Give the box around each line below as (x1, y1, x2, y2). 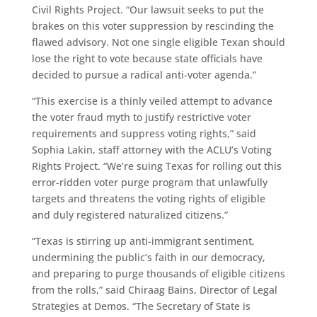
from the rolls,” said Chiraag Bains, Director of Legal (31, 283, 277, 296)
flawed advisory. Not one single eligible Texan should (31, 35, 285, 49)
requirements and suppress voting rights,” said (31, 127, 256, 140)
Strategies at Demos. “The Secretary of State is (31, 299, 250, 313)
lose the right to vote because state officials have (31, 52, 263, 65)
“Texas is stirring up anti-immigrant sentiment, (31, 234, 255, 248)
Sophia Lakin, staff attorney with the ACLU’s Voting (31, 143, 272, 156)
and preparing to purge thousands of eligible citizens (31, 267, 285, 280)
